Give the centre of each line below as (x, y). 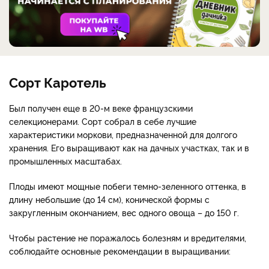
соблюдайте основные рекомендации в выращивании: (120, 251)
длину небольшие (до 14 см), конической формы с (109, 199)
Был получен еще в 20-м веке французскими (101, 108)
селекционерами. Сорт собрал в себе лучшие (103, 121)
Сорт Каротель (58, 82)
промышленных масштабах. (65, 161)
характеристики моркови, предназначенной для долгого (123, 134)
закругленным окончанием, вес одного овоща (103, 213)
